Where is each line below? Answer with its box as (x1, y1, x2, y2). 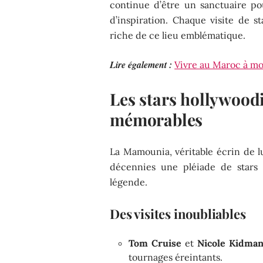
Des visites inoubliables (110, 204, 246, 222)
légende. (110, 176, 148, 188)
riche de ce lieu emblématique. (110, 29, 246, 41)
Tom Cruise (129, 237, 182, 249)
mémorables (110, 108, 203, 130)
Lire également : (110, 58, 173, 71)
